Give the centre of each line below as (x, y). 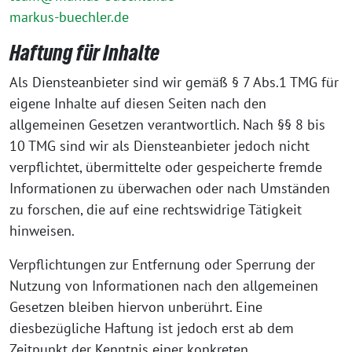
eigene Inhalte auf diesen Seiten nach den (138, 103)
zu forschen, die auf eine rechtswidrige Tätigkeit (156, 209)
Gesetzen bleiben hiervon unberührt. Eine (136, 307)
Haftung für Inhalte (84, 53)
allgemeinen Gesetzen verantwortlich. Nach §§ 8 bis (167, 125)
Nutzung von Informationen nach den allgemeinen (164, 286)
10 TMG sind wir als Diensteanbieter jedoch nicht (159, 146)
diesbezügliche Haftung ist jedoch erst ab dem (152, 328)
